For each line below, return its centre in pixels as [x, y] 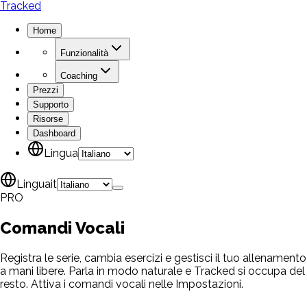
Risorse [48, 119]
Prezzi [46, 90]
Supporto [51, 105]
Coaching [79, 76]
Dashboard [54, 134]
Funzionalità [84, 53]
